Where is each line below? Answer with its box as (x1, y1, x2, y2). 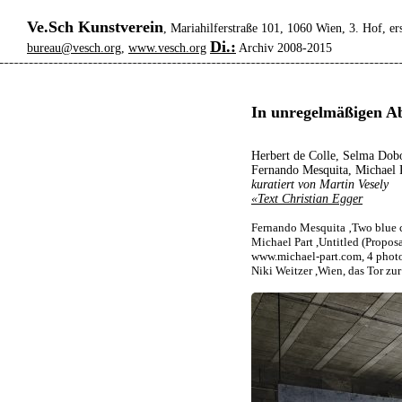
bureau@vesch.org (27, 41, 121, 55)
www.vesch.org (128, 41, 206, 55)
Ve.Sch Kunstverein (27, 18, 163, 36)
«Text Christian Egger (251, 192, 363, 205)
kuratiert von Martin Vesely (251, 178, 389, 191)
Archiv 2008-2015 (236, 41, 332, 55)
